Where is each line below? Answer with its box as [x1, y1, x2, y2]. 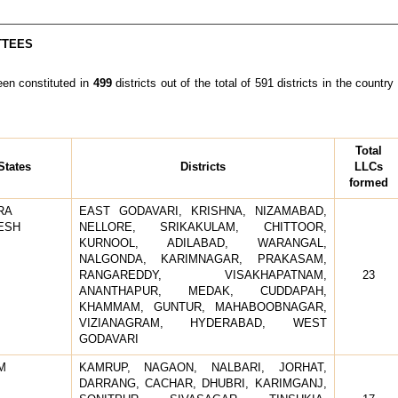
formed [349, 175, 388, 189]
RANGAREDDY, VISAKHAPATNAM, [78, 267, 327, 282]
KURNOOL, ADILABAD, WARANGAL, [78, 235, 327, 250]
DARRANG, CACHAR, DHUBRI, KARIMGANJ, [78, 376, 327, 390]
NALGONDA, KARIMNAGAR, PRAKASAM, [78, 251, 327, 266]
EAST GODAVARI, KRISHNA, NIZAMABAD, [78, 203, 327, 218]
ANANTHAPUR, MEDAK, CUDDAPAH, [78, 283, 327, 298]
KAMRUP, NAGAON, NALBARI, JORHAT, [78, 360, 327, 374]
